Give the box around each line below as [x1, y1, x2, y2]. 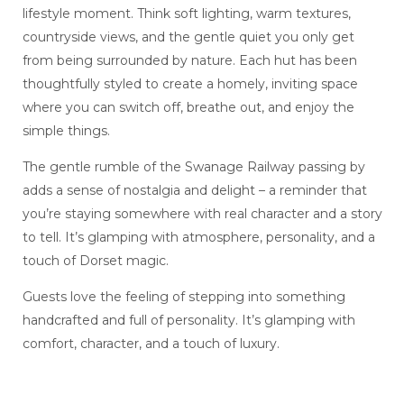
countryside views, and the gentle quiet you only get [22, 29, 354, 46]
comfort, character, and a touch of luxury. [22, 335, 280, 353]
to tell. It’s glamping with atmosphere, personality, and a [22, 229, 375, 246]
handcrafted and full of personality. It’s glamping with [22, 312, 355, 329]
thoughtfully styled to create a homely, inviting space [22, 76, 358, 93]
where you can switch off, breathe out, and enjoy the [22, 99, 354, 116]
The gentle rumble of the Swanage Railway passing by [22, 159, 365, 176]
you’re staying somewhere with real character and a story [22, 206, 382, 223]
